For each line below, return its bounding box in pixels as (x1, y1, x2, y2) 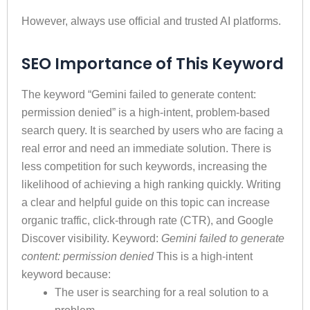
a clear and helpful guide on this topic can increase (21, 196, 270, 208)
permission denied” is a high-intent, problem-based (21, 106, 270, 118)
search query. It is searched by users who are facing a (21, 124, 283, 136)
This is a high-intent (154, 250, 253, 262)
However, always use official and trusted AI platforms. (21, 15, 281, 27)
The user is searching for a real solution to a (55, 286, 268, 298)
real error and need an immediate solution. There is (21, 142, 271, 154)
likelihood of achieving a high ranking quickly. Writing (21, 178, 281, 190)
